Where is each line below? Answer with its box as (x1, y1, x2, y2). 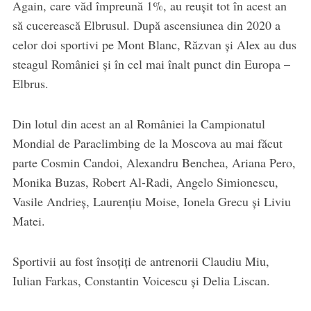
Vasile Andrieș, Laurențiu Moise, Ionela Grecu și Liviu (12, 193, 291, 210)
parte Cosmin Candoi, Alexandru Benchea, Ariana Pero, (12, 154, 296, 171)
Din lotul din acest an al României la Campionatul (12, 115, 265, 133)
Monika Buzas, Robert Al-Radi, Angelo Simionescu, (12, 174, 278, 191)
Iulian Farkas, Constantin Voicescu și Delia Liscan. (12, 272, 270, 289)
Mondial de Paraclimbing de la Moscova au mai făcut (12, 135, 283, 152)
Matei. (12, 212, 49, 230)
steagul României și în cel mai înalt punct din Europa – (12, 56, 290, 73)
